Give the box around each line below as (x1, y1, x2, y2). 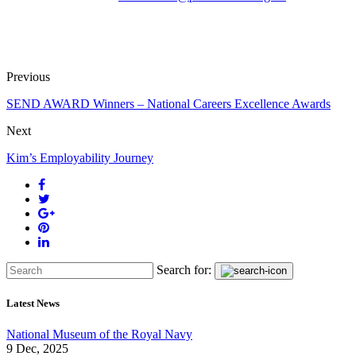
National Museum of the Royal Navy (6, 327, 192, 342)
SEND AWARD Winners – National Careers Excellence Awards (6, 96, 331, 110)
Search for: (157, 262, 211, 277)
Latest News (6, 297, 60, 310)
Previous (6, 69, 50, 83)
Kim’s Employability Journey (6, 150, 153, 164)
